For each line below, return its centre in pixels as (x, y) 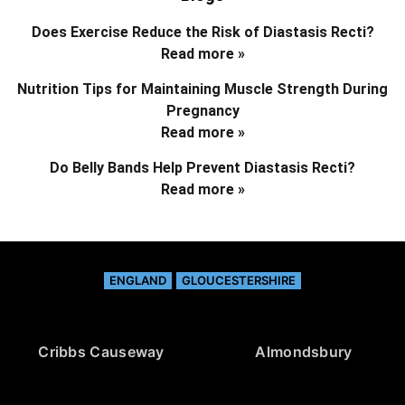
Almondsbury (304, 352)
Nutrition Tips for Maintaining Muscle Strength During (202, 89)
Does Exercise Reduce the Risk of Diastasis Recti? (202, 33)
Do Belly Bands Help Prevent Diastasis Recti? (202, 168)
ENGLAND (138, 281)
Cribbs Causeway (101, 352)
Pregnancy (202, 111)
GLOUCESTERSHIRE (239, 281)
